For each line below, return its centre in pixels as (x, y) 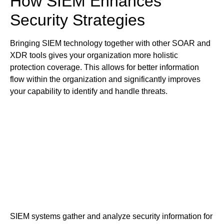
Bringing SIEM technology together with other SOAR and (110, 43)
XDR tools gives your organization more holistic (94, 55)
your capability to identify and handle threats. (89, 91)
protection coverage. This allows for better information (104, 67)
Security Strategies (77, 20)
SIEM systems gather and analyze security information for (111, 216)
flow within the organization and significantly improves (105, 79)
